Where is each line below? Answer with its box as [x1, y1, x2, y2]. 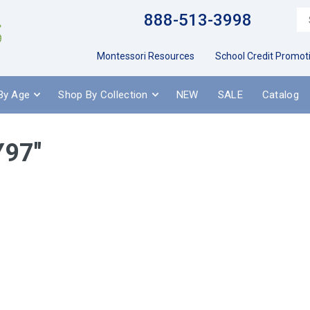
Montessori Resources [97, 51, 194, 62]
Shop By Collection [58, 88, 148, 101]
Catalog [262, 88, 299, 101]
